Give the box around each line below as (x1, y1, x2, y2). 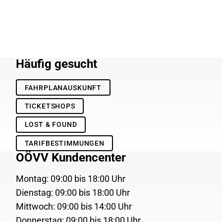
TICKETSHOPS (24, 102, 75, 111)
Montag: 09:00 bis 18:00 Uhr (16, 173, 125, 184)
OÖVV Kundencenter (16, 150, 126, 165)
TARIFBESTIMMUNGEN (24, 139, 105, 147)
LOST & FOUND (24, 120, 77, 129)
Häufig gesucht (16, 57, 97, 71)
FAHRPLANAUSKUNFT (24, 83, 102, 92)
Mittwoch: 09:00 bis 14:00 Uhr (16, 201, 132, 212)
